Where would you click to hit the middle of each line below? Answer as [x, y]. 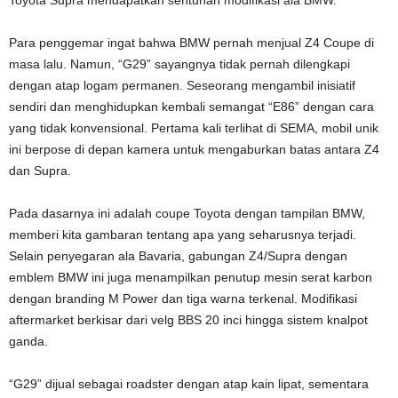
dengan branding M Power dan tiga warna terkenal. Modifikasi [183, 298]
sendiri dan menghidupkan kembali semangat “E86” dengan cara [191, 106]
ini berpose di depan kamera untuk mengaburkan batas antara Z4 [194, 149]
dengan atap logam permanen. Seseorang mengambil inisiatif [182, 85]
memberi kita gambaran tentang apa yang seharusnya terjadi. [183, 234]
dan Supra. [40, 170]
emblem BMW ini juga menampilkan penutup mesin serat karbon [191, 277]
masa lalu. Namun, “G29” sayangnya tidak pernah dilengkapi [179, 64]
